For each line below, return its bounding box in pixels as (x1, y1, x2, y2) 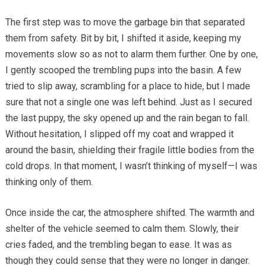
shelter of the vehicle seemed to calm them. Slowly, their (5, 223, 239, 235)
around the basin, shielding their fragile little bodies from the (5, 144, 254, 156)
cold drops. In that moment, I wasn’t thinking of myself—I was (5, 160, 257, 172)
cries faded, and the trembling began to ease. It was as (5, 239, 232, 251)
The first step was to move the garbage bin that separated (5, 17, 245, 28)
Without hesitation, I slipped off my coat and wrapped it (5, 128, 234, 140)
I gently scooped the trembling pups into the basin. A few (5, 64, 241, 76)
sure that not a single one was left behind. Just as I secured (5, 96, 252, 108)
